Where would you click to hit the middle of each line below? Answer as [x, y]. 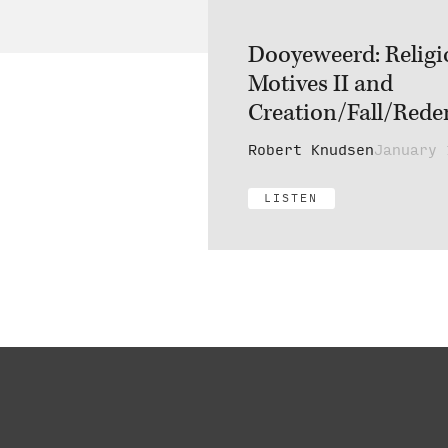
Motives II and [321, 83]
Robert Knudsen [311, 151]
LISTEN [291, 198]
